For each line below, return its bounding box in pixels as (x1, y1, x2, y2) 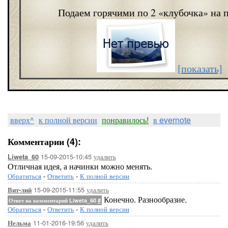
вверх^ (10, 114, 34, 126)
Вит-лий (8, 185, 32, 194)
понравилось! (102, 114, 149, 126)
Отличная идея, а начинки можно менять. (8, 160, 152, 172)
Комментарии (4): (8, 135, 81, 148)
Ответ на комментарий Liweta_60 (9, 196, 98, 204)
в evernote (153, 114, 191, 126)
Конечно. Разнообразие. (102, 193, 187, 205)
